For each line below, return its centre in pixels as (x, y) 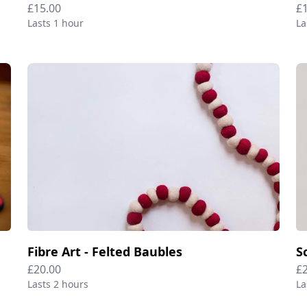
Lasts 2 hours (58, 284)
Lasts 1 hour (56, 23)
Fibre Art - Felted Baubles (105, 251)
